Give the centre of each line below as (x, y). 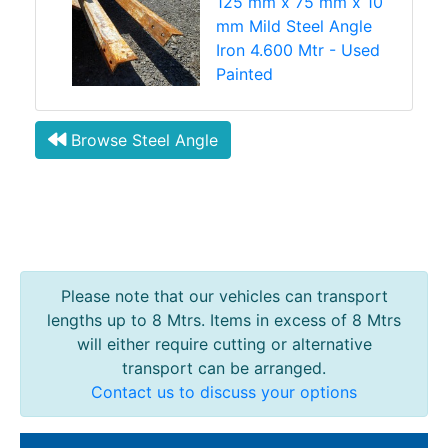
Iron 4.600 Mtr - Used (298, 49)
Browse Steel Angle (142, 139)
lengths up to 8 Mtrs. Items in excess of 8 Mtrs (224, 320)
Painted (244, 73)
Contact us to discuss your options (224, 392)
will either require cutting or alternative (224, 344)
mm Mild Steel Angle (294, 25)
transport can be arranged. (224, 368)
